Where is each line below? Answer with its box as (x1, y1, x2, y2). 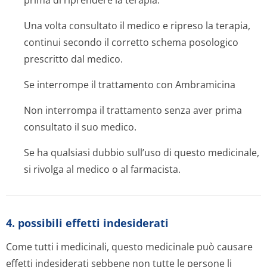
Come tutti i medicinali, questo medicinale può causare (6, 240, 253, 253)
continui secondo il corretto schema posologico (24, 36, 238, 49)
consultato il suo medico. (24, 120, 136, 133)
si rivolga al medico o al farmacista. (24, 163, 181, 176)
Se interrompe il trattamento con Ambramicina (24, 78, 235, 91)
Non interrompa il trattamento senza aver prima (24, 104, 242, 117)
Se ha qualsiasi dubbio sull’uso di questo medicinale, (24, 146, 259, 159)
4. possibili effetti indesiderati (6, 216, 169, 230)
